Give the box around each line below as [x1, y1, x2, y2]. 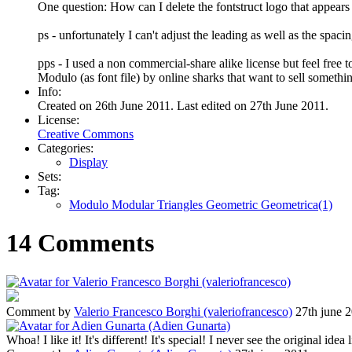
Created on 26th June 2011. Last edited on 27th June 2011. [38, 98, 328, 112]
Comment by [6, 304, 74, 318]
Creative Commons [38, 126, 134, 141]
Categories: [38, 141, 93, 155]
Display [69, 155, 108, 169]
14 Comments [6, 229, 154, 258]
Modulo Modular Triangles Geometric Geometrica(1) [69, 197, 332, 211]
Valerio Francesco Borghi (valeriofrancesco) [74, 304, 292, 318]
